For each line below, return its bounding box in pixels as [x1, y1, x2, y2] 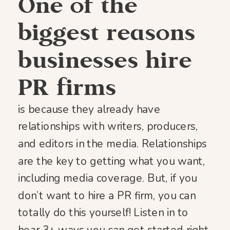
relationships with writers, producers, [18, 119, 198, 134]
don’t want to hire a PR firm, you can [18, 188, 196, 203]
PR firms [18, 72, 117, 102]
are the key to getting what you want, [18, 154, 205, 168]
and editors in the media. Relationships [18, 137, 207, 151]
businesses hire [18, 45, 192, 74]
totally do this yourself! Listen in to [18, 205, 188, 220]
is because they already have [18, 102, 161, 117]
